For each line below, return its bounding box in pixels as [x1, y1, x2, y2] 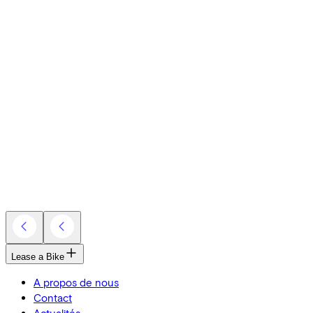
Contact [34, 291, 72, 304]
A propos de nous [34, 275, 119, 289]
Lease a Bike [11, 251, 64, 262]
